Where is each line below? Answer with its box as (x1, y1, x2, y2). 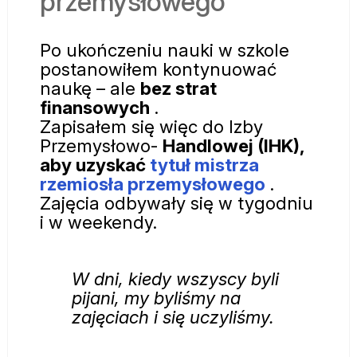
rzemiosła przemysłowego (40, 173, 265, 195)
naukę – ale (40, 77, 140, 100)
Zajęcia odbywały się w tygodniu (40, 192, 313, 214)
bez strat (140, 77, 217, 100)
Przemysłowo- (40, 135, 163, 157)
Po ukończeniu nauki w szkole (40, 39, 289, 61)
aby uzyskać (40, 154, 150, 176)
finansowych (40, 96, 150, 119)
